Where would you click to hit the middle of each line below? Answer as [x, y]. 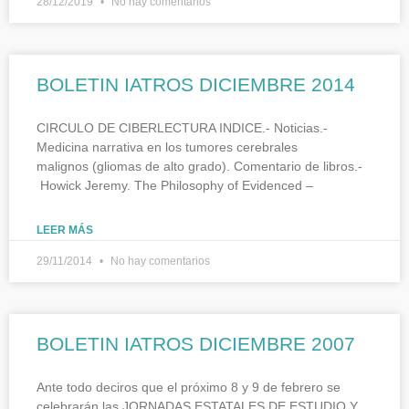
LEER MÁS [65, 230]
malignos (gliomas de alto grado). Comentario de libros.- [199, 166]
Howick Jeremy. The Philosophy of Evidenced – [175, 185]
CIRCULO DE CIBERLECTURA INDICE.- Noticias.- [184, 127]
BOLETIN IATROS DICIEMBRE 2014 [196, 84]
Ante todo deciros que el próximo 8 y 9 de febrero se [189, 387]
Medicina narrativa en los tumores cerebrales [167, 147]
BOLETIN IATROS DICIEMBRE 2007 [196, 343]
